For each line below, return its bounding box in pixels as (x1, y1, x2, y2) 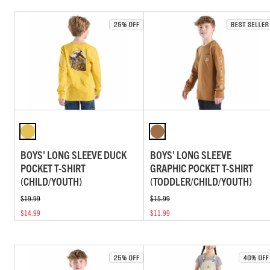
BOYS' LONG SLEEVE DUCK (20, 148, 127, 162)
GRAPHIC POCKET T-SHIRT (150, 161, 254, 175)
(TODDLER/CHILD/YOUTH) (150, 174, 253, 189)
